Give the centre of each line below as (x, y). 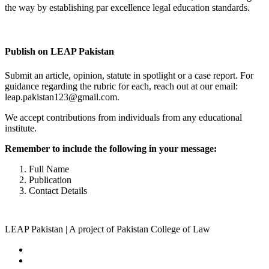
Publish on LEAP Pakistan (59, 52)
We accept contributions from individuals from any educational (123, 117)
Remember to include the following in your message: (111, 148)
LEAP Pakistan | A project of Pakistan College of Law (107, 229)
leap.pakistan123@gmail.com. (62, 97)
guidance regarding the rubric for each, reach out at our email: (121, 86)
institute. (21, 128)
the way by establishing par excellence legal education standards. (127, 8)
